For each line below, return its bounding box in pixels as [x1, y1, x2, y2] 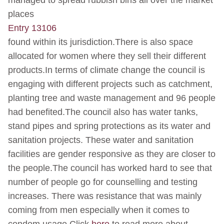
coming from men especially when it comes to [8, 205, 189, 215]
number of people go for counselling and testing [8, 177, 197, 187]
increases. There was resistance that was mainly [8, 191, 201, 201]
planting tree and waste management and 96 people [8, 93, 215, 103]
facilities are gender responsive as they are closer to [8, 149, 215, 159]
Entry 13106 [8, 23, 56, 33]
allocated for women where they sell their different [8, 51, 206, 61]
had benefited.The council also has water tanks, [8, 107, 198, 117]
